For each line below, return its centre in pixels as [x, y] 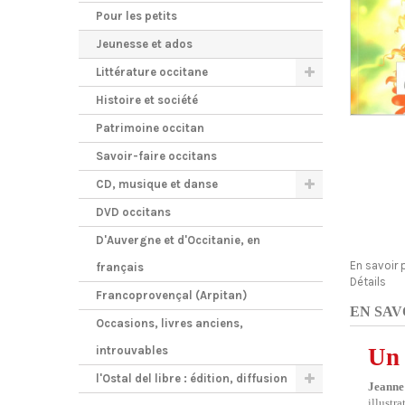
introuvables [132, 350]
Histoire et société [147, 100]
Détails [368, 282]
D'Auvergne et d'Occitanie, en [178, 240]
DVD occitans [133, 212]
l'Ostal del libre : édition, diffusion [192, 378]
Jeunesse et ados [144, 44]
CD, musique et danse [157, 184]
